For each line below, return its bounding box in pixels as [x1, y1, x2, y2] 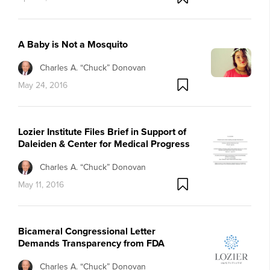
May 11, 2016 [18, 178, 64, 190]
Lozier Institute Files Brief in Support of [18, 125, 186, 139]
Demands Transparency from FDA [18, 236, 165, 251]
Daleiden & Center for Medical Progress [18, 137, 190, 151]
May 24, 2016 [18, 78, 67, 91]
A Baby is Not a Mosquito [18, 37, 128, 51]
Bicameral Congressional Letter [18, 224, 155, 239]
